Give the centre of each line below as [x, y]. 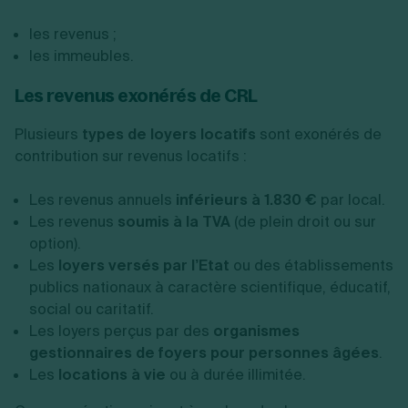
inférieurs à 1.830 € [245, 200]
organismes [256, 331]
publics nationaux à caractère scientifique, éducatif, [210, 287]
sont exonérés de [321, 134]
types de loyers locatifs [169, 134]
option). [55, 244]
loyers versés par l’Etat [144, 265]
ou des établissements [311, 265]
